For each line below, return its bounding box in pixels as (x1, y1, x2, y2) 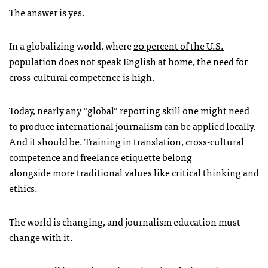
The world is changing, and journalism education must (9, 213, 240, 229)
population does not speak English (9, 53, 156, 69)
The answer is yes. (9, 4, 85, 20)
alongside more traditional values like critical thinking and (9, 164, 259, 180)
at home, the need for (156, 53, 248, 69)
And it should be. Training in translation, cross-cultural (9, 133, 244, 149)
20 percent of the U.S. (133, 37, 224, 53)
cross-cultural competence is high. (9, 68, 155, 84)
